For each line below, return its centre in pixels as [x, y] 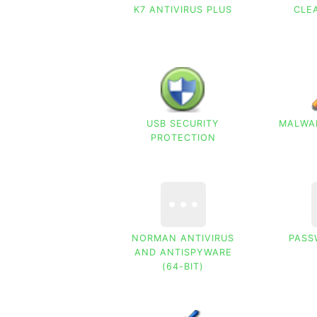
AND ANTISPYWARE [183, 252]
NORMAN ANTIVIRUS [183, 238]
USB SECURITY [183, 124]
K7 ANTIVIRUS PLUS [183, 10]
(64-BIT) [183, 266]
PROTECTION [183, 138]
